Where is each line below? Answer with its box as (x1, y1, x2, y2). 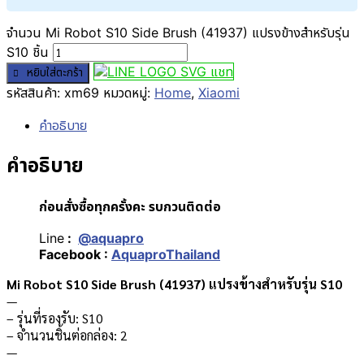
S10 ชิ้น (6, 44, 49, 61)
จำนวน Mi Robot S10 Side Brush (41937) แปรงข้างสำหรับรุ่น (6, 24, 350, 41)
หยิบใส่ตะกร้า (27, 66, 83, 80)
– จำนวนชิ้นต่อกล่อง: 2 (6, 327, 128, 344)
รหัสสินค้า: (6, 84, 64, 102)
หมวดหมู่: (103, 84, 154, 102)
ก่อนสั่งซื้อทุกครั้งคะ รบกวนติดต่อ (39, 198, 221, 215)
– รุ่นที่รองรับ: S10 (6, 310, 103, 327)
